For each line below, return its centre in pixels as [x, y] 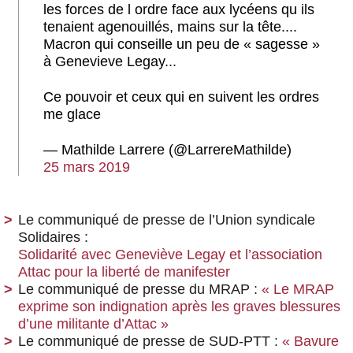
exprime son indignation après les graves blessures [179, 306]
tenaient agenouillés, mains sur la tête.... [170, 27]
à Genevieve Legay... [110, 62]
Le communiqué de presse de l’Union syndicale [167, 219]
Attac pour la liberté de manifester [124, 271]
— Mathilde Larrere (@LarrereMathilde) [167, 149]
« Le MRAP [298, 289]
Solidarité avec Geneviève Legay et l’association [170, 254]
